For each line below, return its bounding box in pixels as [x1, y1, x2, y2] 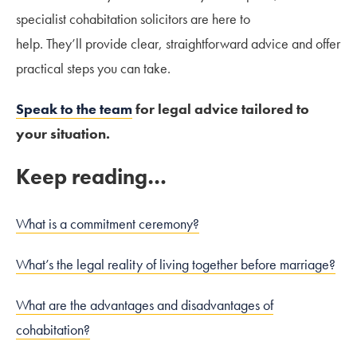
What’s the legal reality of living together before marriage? [16, 254, 335, 273]
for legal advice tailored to [132, 99, 309, 118]
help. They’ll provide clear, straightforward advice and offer [16, 33, 340, 53]
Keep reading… [16, 162, 171, 190]
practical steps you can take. [16, 58, 171, 77]
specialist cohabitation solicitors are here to [16, 9, 250, 28]
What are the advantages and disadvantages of [16, 295, 273, 314]
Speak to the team [16, 99, 132, 118]
